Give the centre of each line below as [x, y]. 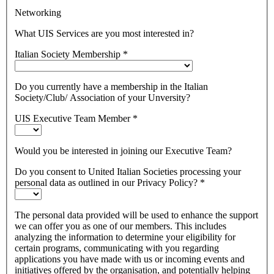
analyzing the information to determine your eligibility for [125, 237]
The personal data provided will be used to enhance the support [136, 215]
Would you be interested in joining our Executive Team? [123, 151]
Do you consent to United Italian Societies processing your [128, 172]
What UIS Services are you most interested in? [104, 34]
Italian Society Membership [68, 54]
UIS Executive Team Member [72, 119]
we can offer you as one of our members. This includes [120, 226]
